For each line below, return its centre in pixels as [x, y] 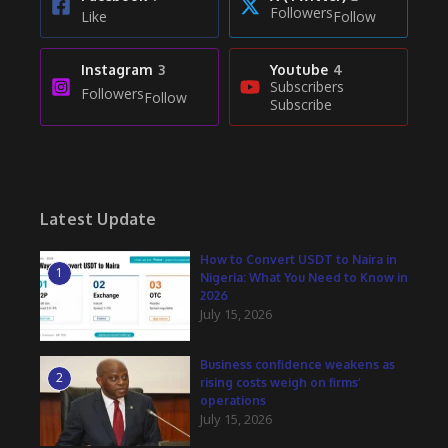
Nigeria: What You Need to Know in [304, 277]
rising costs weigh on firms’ [280, 382]
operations [233, 400]
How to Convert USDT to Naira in [298, 259]
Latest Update [98, 218]
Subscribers [307, 86]
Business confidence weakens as [297, 364]
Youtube [299, 69]
